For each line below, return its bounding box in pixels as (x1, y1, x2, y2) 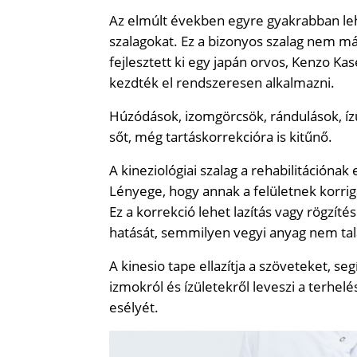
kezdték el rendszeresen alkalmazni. (109, 73, 338, 92)
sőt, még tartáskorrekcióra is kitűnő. (109, 127, 335, 146)
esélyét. (109, 297, 159, 316)
